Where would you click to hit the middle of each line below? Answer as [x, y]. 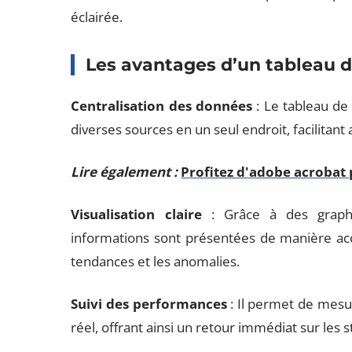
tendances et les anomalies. [156, 261]
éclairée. [97, 17]
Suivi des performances [149, 304]
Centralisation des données [161, 106]
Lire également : [125, 172]
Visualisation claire [136, 214]
